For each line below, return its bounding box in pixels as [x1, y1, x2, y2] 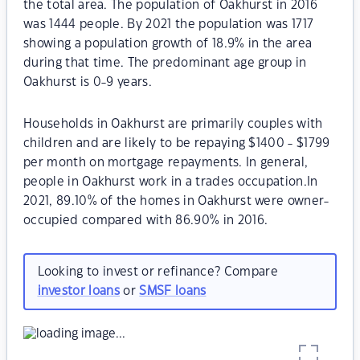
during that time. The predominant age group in [23, 57, 307, 69]
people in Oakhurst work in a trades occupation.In [23, 176, 318, 188]
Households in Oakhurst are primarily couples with [23, 118, 323, 130]
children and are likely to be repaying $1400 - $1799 [23, 137, 330, 149]
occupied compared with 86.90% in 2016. [23, 215, 268, 227]
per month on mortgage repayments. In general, [23, 157, 309, 169]
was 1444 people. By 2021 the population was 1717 [23, 18, 314, 31]
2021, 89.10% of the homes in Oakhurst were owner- [23, 195, 329, 207]
